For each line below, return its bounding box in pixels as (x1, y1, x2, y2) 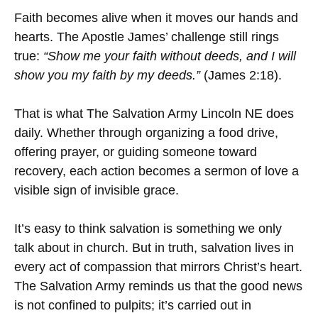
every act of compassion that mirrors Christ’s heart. (14, 260, 302, 275)
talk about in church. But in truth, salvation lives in (14, 241, 294, 256)
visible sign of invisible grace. (14, 183, 179, 198)
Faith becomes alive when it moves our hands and (14, 11, 298, 26)
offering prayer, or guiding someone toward (14, 145, 257, 160)
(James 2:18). (200, 68, 282, 83)
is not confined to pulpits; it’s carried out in (14, 298, 251, 313)
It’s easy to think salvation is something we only (14, 221, 282, 236)
